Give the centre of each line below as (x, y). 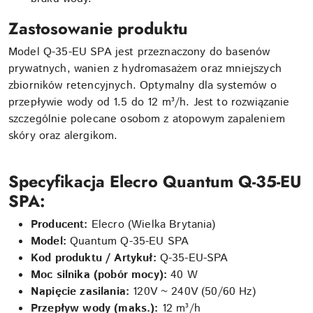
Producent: (59, 225)
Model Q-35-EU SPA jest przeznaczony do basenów (139, 52)
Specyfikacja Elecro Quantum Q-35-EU (155, 182)
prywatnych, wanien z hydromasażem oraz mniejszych (145, 69)
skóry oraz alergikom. (63, 136)
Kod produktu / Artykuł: (94, 258)
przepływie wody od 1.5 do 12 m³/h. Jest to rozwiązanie (149, 102)
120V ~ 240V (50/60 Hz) (194, 292)
